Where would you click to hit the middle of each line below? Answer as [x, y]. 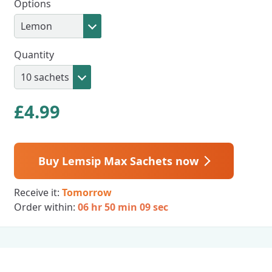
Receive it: [38, 192]
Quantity [34, 55]
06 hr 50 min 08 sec [123, 207]
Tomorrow [87, 192]
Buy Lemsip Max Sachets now [120, 161]
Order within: [46, 207]
